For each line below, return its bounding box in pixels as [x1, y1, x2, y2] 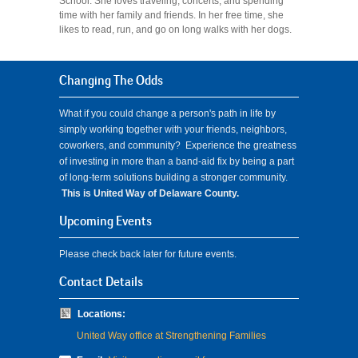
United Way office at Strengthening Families [77, 330, 266, 341]
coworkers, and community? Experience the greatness [59, 140, 296, 151]
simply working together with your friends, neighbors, [59, 124, 287, 135]
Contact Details [59, 274, 143, 289]
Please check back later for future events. [59, 249, 237, 260]
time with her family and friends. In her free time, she [59, 10, 284, 21]
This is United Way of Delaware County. [62, 188, 239, 199]
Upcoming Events [59, 213, 152, 229]
